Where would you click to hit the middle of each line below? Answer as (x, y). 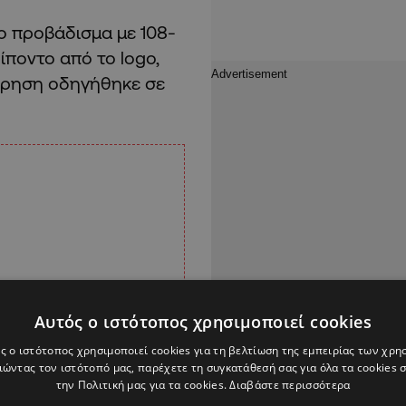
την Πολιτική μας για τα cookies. (143, 385)
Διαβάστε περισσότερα (290, 385)
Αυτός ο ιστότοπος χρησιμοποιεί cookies (203, 322)
